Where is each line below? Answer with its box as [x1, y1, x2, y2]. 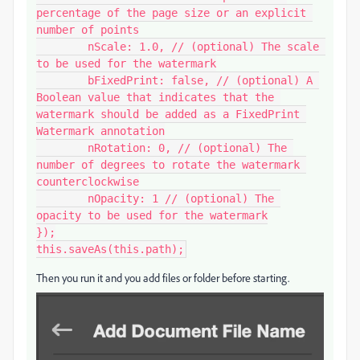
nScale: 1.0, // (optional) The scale [36, 39, 88, 53]
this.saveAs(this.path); [36, 242, 184, 256]
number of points [36, 22, 139, 36]
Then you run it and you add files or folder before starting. [36, 270, 289, 284]
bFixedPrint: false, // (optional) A [36, 73, 88, 87]
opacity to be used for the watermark [36, 208, 268, 222]
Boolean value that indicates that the [36, 90, 274, 104]
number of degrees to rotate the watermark [36, 157, 300, 171]
